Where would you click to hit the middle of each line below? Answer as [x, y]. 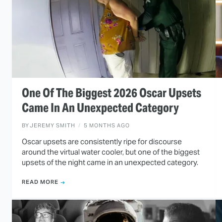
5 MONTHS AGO [107, 125]
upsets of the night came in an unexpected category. [110, 162]
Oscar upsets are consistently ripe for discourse [102, 141]
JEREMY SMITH [53, 125]
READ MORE [40, 182]
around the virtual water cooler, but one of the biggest [111, 152]
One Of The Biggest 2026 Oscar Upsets [111, 93]
